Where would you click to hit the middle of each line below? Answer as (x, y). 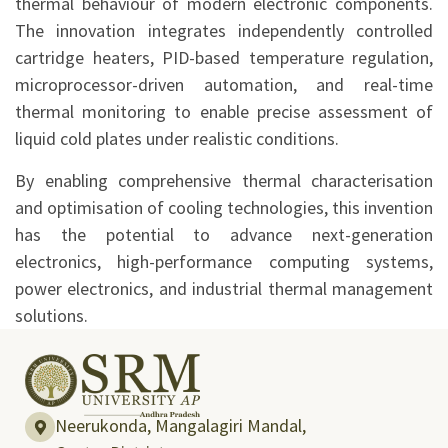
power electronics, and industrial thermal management (224, 288)
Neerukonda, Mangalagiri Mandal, (186, 425)
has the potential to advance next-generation (224, 234)
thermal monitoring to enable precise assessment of (224, 111)
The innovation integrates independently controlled (224, 30)
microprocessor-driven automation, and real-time (224, 84)
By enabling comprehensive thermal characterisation (224, 180)
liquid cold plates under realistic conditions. (177, 138)
